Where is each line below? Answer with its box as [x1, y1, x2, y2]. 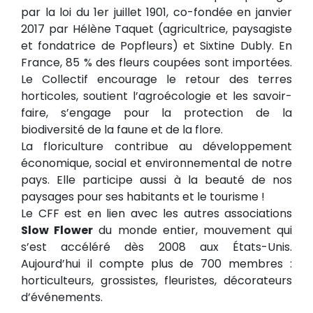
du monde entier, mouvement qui [93, 222, 293, 239]
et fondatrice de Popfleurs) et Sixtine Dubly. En [21, 38, 292, 54]
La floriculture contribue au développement [21, 138, 292, 155]
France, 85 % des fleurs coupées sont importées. [21, 54, 292, 71]
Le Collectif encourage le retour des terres [21, 71, 292, 88]
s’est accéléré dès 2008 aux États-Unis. [21, 239, 292, 256]
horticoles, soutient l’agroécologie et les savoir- [21, 88, 292, 105]
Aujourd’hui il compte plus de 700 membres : [21, 256, 292, 272]
